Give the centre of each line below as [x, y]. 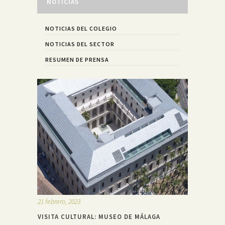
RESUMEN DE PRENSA [77, 59]
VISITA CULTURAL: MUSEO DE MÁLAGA [99, 217]
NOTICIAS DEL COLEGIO [81, 28]
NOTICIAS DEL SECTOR [80, 44]
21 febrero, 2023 [59, 202]
